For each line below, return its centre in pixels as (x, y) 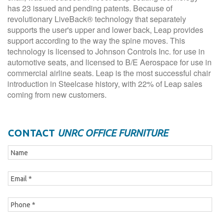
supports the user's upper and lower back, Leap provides (105, 30)
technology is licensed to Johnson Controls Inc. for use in (106, 51)
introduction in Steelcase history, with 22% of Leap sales (105, 84)
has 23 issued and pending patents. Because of (90, 8)
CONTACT (31, 133)
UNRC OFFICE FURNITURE (111, 133)
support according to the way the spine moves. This (96, 41)
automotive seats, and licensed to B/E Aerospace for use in (110, 62)
